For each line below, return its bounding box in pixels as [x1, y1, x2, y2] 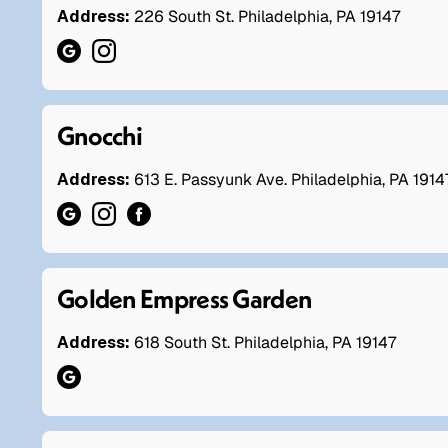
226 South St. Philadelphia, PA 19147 [134, 5, 400, 27]
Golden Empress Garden [57, 281, 312, 315]
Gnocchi [57, 118, 143, 152]
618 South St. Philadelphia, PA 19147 [134, 331, 396, 353]
